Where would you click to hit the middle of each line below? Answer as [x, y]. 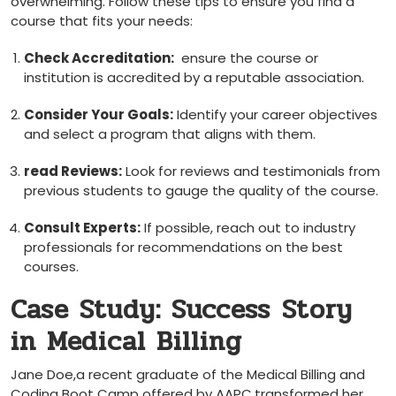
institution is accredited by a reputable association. [194, 77]
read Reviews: [73, 171]
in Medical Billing [126, 342]
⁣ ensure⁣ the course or [246, 58]
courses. [51, 267]
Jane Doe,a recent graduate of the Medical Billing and [188, 374]
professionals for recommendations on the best [183, 247]
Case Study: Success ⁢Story [182, 310]
